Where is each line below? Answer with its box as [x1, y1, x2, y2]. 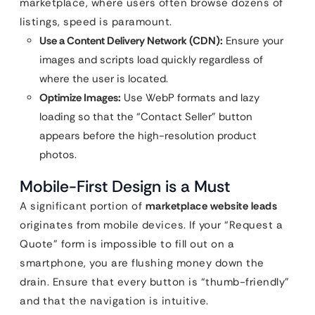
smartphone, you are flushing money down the [20, 256, 264, 270]
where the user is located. [39, 72, 168, 86]
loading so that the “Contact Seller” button [39, 110, 252, 124]
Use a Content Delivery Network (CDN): [39, 34, 223, 48]
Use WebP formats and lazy [121, 91, 259, 105]
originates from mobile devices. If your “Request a [20, 218, 283, 232]
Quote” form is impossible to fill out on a [20, 237, 234, 251]
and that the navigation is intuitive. [20, 294, 209, 308]
